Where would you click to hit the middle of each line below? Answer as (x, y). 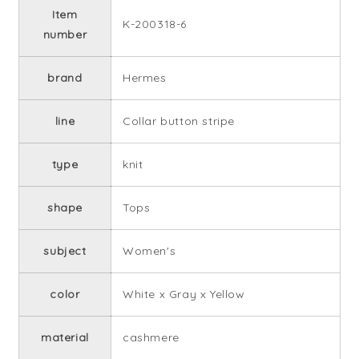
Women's (149, 251)
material (65, 338)
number (65, 35)
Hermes (144, 78)
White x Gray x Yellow (184, 294)
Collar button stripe (178, 121)
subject (65, 251)
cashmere (151, 338)
